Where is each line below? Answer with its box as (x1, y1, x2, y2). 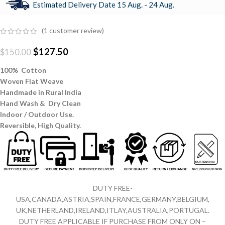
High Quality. (38, 121, 81, 130)
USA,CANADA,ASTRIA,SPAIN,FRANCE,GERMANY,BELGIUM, (16, 194, 209, 203)
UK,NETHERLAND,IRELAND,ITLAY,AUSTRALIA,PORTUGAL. (16, 205, 209, 214)
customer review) (48, 26, 104, 35)
